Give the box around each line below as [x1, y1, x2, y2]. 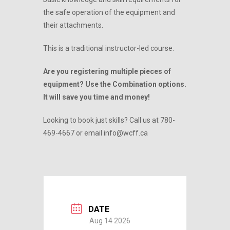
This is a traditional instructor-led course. [43, 44, 174, 52]
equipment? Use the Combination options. [43, 80, 186, 88]
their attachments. [43, 21, 103, 29]
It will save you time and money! [43, 93, 150, 101]
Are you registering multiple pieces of [43, 67, 171, 75]
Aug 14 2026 [89, 217, 130, 225]
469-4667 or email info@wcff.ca [43, 129, 148, 137]
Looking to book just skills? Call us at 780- [43, 116, 175, 124]
